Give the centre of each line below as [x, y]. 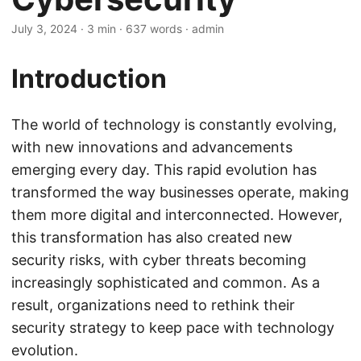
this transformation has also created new [152, 237]
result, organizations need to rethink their [153, 305]
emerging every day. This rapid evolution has [164, 170]
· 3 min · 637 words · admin [151, 29]
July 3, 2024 [44, 29]
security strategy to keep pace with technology [173, 328]
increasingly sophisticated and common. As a [166, 282]
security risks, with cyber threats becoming [159, 260]
